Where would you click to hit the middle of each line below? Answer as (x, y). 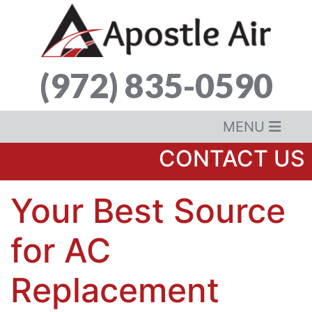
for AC (61, 250)
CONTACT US (232, 158)
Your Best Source (148, 210)
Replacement (115, 290)
